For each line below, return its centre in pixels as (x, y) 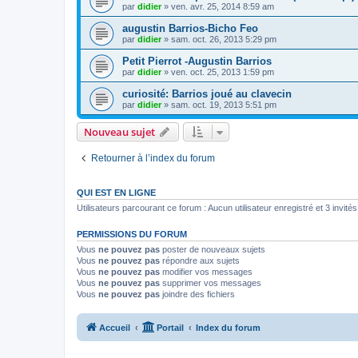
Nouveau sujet (119, 132)
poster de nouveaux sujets (213, 249)
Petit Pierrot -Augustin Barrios (197, 61)
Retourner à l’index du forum (153, 158)
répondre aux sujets (200, 261)
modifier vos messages (206, 272)
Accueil (115, 327)
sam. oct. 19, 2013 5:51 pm (224, 105)
